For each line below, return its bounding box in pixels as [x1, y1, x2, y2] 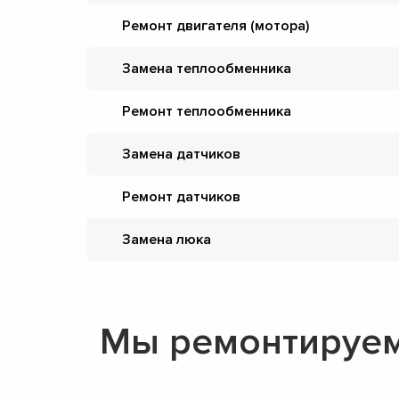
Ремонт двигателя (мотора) [122, 17, 309, 35]
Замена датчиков [122, 145, 240, 163]
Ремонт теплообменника [122, 102, 291, 120]
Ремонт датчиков [122, 188, 240, 206]
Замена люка [122, 231, 211, 248]
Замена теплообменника [122, 60, 291, 77]
